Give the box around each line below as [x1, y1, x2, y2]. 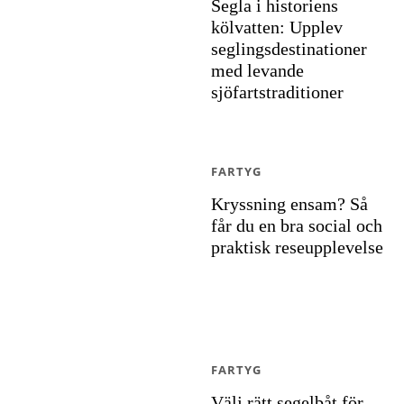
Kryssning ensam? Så [211, 194, 368, 214]
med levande [211, 60, 304, 80]
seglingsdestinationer [211, 39, 367, 59]
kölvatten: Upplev [211, 17, 343, 37]
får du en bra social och [211, 216, 382, 235]
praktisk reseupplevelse [211, 237, 383, 257]
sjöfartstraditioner [211, 82, 344, 102]
